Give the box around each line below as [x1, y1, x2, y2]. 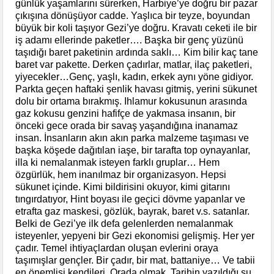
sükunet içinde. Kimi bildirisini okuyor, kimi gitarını [15, 181, 231, 192]
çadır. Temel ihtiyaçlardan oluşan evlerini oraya [15, 242, 219, 253]
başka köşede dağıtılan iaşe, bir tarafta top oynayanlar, [15, 144, 251, 155]
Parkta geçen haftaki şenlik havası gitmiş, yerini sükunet [15, 83, 257, 94]
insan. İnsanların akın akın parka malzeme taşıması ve [15, 132, 250, 143]
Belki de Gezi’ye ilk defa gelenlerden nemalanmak [15, 218, 234, 229]
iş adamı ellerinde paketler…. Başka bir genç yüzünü [15, 34, 244, 45]
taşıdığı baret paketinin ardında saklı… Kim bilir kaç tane [15, 46, 259, 57]
